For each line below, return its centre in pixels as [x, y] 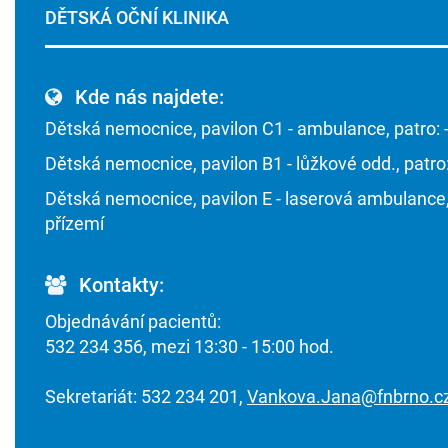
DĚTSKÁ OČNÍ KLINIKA [137, 17]
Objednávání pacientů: [133, 321]
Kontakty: [119, 285]
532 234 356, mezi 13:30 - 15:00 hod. [189, 346]
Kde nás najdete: [147, 97]
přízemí [74, 223]
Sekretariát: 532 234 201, [146, 396]
